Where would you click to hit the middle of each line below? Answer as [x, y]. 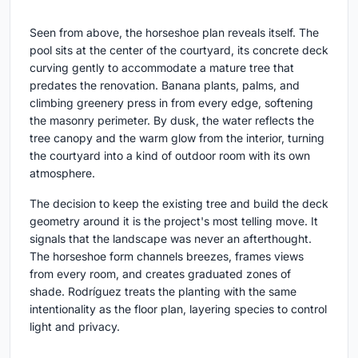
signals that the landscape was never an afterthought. [171, 239]
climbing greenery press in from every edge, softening [171, 103]
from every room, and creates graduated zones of [160, 274]
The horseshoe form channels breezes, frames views [167, 257]
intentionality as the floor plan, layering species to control [178, 309]
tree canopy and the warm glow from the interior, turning [177, 138]
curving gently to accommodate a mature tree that [162, 68]
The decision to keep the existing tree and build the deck [179, 204]
